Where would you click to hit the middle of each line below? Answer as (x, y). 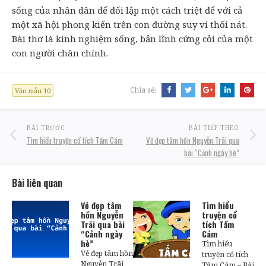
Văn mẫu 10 (33, 91)
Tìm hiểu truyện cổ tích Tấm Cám (75, 140)
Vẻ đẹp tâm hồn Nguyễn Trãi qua (193, 140)
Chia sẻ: (144, 90)
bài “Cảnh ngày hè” (212, 153)
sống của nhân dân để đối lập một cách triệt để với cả (127, 10)
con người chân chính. (60, 53)
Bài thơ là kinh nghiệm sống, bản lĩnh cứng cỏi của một (132, 39)
